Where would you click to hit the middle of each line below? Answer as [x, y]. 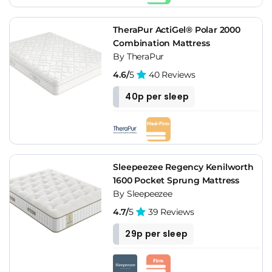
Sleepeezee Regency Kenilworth [183, 167]
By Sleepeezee [143, 193]
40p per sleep [157, 96]
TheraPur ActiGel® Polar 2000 [177, 29]
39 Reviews [170, 212]
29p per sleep [157, 233]
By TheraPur [139, 56]
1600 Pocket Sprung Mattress [176, 180]
